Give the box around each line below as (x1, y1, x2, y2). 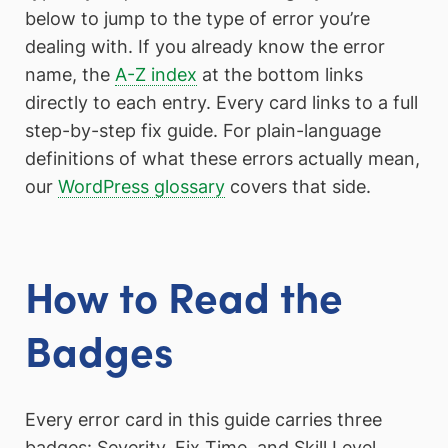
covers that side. (225, 176, 371, 198)
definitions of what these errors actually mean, (25, 148, 420, 170)
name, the (25, 64, 115, 86)
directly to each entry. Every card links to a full (25, 92, 418, 114)
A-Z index (115, 64, 197, 86)
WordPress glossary (58, 176, 225, 198)
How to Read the (25, 266, 343, 325)
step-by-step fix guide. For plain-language (25, 120, 381, 142)
